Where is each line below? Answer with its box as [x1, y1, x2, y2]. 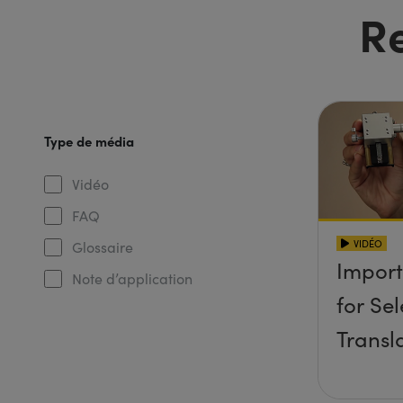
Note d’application [71, 269, 193, 288]
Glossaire [71, 237, 133, 256]
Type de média [43, 131, 134, 150]
